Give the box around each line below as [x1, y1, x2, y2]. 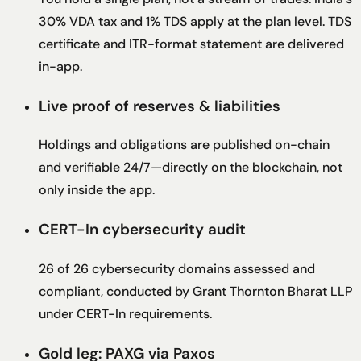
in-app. [39, 57, 82, 75]
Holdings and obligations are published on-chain [39, 136, 330, 154]
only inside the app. [39, 181, 155, 199]
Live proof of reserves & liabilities [39, 95, 280, 116]
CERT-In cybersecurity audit [39, 219, 246, 240]
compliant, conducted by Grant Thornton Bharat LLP [39, 282, 352, 300]
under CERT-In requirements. [39, 305, 212, 322]
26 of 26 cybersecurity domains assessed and [39, 259, 315, 277]
